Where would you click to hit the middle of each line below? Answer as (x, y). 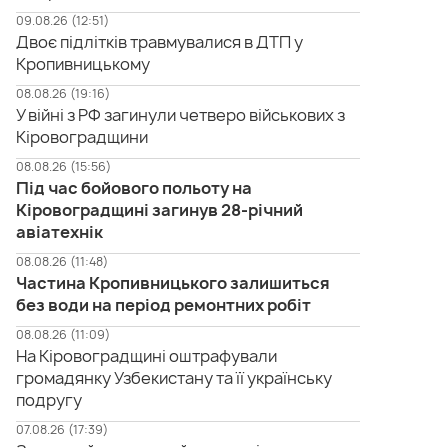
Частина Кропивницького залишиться (173, 282)
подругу (49, 399)
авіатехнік (59, 231)
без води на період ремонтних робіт (163, 304)
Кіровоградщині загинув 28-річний (159, 209)
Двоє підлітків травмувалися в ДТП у (159, 41)
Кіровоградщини (82, 136)
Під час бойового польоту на (134, 187)
